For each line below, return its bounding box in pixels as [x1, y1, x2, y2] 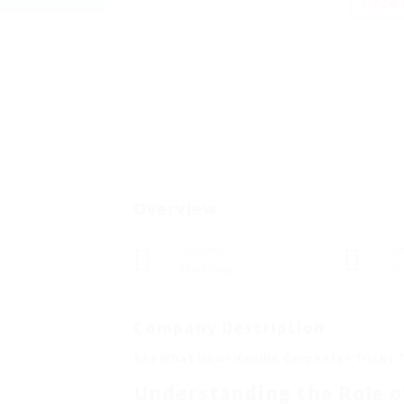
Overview [133, 197, 218, 219]
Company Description [133, 316, 325, 338]
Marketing [181, 261, 235, 277]
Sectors [181, 242, 225, 258]
